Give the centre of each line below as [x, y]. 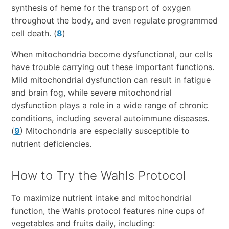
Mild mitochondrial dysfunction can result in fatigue [111, 80]
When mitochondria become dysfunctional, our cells [111, 54]
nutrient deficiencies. [51, 144]
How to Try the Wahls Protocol [98, 176]
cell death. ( [34, 33]
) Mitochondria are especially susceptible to [105, 131]
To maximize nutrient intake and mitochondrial [101, 198]
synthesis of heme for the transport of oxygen [101, 8]
